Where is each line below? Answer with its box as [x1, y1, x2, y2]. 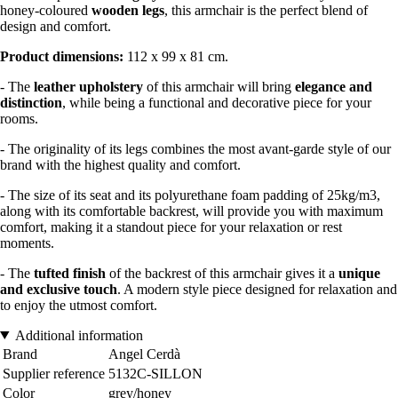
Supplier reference [3, 365, 105, 381]
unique [338, 265, 380, 281]
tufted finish [34, 265, 106, 281]
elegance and [295, 78, 372, 94]
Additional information [14, 327, 143, 343]
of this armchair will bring [143, 78, 295, 94]
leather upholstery [34, 78, 143, 94]
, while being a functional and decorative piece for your [62, 94, 371, 110]
